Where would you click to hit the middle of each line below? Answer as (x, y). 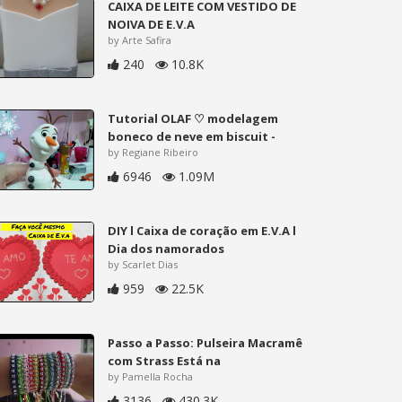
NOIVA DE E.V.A (152, 24)
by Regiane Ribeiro (153, 152)
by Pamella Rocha (151, 376)
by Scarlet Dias (143, 264)
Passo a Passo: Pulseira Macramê (205, 342)
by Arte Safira (140, 39)
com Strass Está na (165, 360)
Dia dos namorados (166, 248)
